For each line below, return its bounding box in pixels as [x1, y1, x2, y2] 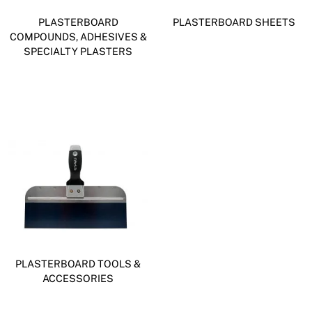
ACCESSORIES [42, 272, 114, 284]
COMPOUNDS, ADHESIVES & [9, 30, 147, 42]
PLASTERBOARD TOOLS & [15, 257, 141, 270]
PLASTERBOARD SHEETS [173, 15, 295, 28]
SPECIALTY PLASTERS [24, 45, 132, 57]
